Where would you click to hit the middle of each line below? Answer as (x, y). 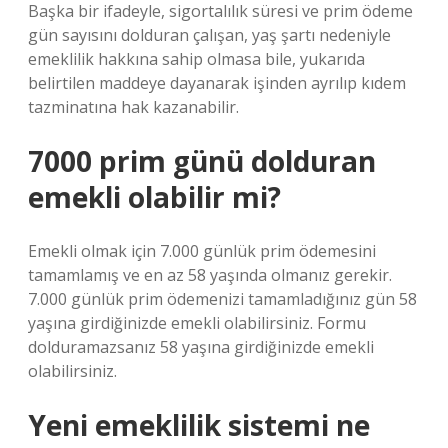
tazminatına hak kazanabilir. (133, 107)
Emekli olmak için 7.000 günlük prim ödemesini (202, 251)
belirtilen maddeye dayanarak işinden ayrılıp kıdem (217, 83)
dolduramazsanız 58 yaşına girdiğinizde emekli (201, 347)
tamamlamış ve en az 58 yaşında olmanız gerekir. (210, 275)
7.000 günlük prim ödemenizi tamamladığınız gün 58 (222, 299)
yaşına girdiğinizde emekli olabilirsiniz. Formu (197, 323)
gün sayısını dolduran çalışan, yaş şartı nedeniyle (209, 35)
